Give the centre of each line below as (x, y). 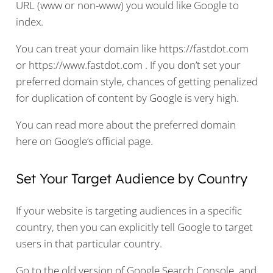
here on (35, 141)
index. (29, 21)
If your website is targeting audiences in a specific (129, 211)
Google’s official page (102, 141)
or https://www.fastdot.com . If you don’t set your (128, 65)
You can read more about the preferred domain (126, 124)
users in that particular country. (89, 244)
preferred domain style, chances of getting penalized (136, 81)
